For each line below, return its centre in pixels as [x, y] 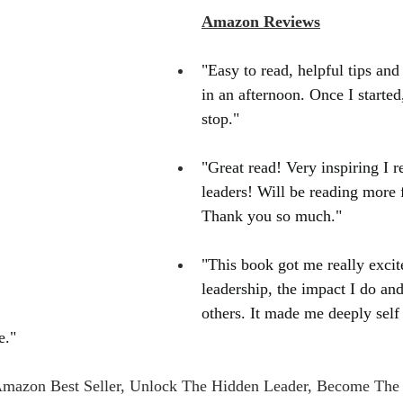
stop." [220, 119]
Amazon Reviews [261, 22]
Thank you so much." [272, 216]
